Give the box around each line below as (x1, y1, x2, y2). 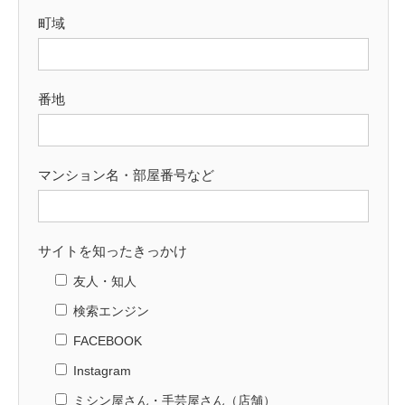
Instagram (73, 363, 131, 379)
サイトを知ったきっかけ (38, 243, 187, 259)
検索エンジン (73, 304, 149, 319)
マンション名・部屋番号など (38, 167, 214, 184)
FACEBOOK (73, 334, 142, 349)
